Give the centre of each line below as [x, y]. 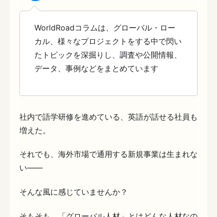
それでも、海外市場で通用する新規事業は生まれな [108, 154]
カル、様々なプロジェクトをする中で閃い [108, 41]
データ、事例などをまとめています [96, 68]
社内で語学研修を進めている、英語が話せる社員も [108, 116]
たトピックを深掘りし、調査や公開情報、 [108, 55]
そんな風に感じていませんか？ [75, 192]
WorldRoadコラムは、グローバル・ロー [105, 28]
